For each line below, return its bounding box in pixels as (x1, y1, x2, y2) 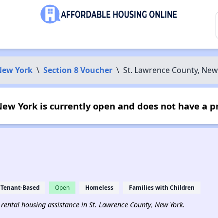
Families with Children (128, 183, 195, 191)
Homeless (85, 183, 113, 191)
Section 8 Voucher (43, 65, 112, 75)
